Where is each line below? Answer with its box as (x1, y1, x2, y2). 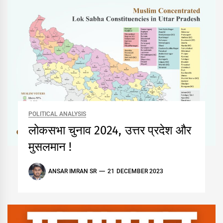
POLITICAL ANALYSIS (28, 110, 87, 117)
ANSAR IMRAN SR (48, 168, 97, 175)
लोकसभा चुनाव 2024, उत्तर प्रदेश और (28, 123, 192, 137)
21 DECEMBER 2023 (108, 168, 164, 175)
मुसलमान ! (28, 139, 72, 154)
